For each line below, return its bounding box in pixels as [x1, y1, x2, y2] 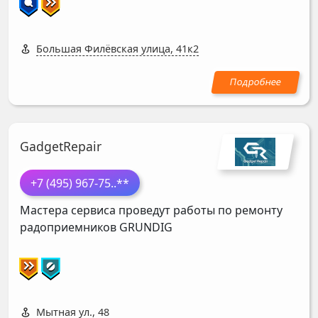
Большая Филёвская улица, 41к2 [36, 42, 199, 56]
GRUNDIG [119, 219, 172, 235]
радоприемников [20, 219, 119, 235]
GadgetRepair [20, 137, 102, 155]
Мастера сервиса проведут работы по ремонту [20, 202, 283, 218]
